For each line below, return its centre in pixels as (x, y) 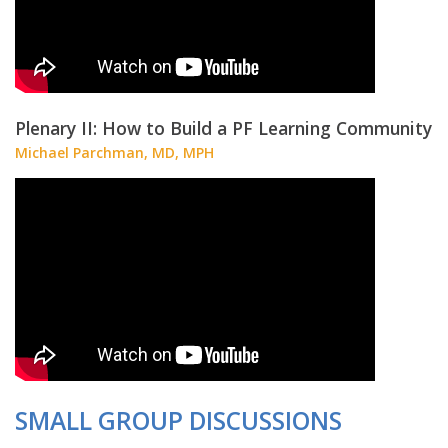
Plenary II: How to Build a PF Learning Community (223, 127)
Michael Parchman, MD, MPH (114, 152)
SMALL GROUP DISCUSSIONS (178, 420)
